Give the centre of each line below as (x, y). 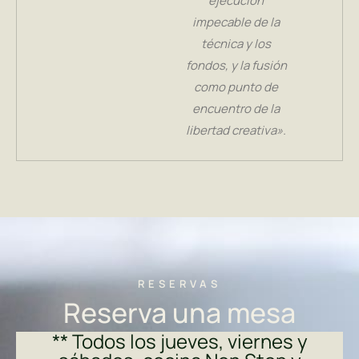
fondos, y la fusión (236, 65)
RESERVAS (179, 284)
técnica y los (236, 43)
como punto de (236, 87)
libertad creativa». (236, 130)
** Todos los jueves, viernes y (179, 341)
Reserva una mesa (179, 313)
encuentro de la (236, 108)
